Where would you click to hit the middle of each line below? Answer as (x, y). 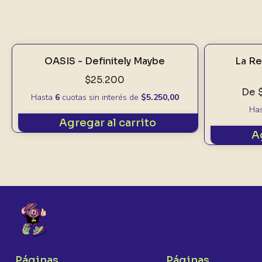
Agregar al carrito (108, 123)
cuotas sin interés (94, 97)
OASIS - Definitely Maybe (105, 61)
